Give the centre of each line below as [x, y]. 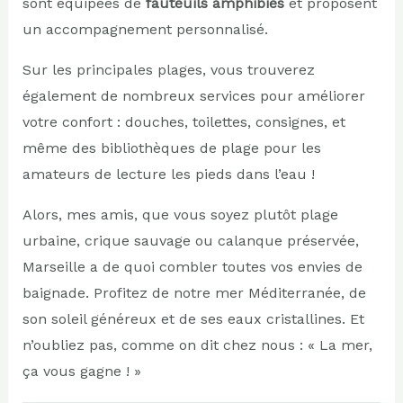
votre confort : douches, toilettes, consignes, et [184, 121]
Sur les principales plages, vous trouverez [168, 69]
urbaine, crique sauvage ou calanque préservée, [190, 240]
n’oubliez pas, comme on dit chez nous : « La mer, [197, 345]
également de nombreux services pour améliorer [193, 95]
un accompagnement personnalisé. [145, 29]
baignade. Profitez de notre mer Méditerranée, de [194, 292]
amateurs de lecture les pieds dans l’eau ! [168, 174]
